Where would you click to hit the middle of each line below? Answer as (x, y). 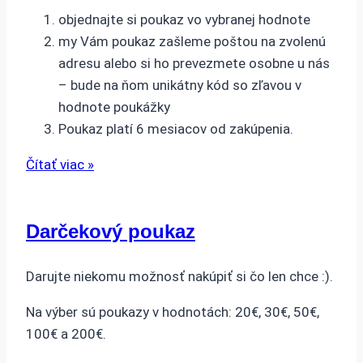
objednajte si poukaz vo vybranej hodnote (184, 20)
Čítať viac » (60, 165)
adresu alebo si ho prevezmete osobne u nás (194, 64)
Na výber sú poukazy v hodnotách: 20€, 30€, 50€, (173, 312)
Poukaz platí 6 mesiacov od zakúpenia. (176, 129)
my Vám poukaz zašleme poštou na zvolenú (192, 42)
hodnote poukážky (114, 107)
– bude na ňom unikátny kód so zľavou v (180, 85)
